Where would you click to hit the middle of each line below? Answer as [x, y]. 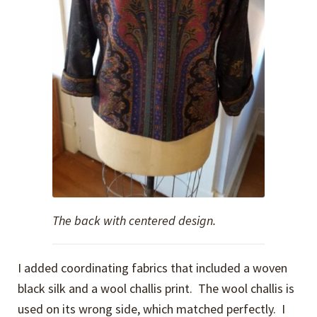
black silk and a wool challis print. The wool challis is [156, 289]
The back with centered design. [134, 221]
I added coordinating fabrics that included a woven [153, 268]
